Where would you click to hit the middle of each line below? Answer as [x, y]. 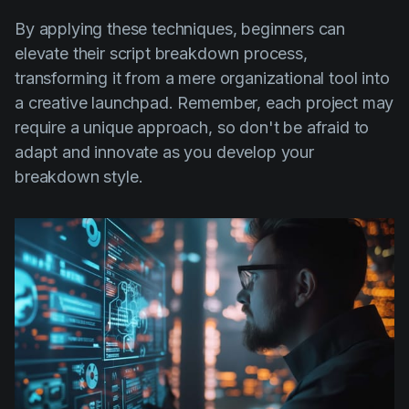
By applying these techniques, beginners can [180, 28]
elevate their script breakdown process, [161, 53]
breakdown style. [79, 176]
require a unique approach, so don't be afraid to [192, 127]
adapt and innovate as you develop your [164, 152]
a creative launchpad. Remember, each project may [204, 102]
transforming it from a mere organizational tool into [202, 78]
